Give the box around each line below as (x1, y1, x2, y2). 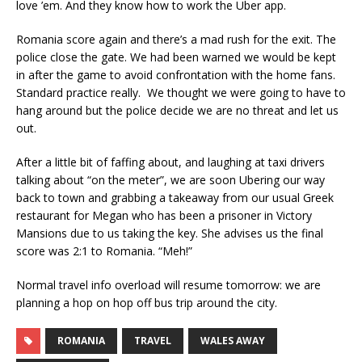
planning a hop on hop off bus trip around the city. (16, 294, 277, 310)
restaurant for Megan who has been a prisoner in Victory (16, 207, 312, 223)
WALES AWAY (200, 333, 265, 347)
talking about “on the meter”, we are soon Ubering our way (16, 171, 325, 187)
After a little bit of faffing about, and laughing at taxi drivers (16, 154, 325, 170)
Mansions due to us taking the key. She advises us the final (16, 225, 323, 241)
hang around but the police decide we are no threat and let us (16, 102, 339, 118)
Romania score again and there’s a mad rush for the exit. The (16, 31, 336, 47)
